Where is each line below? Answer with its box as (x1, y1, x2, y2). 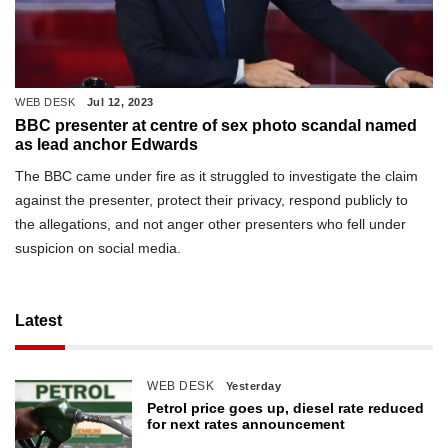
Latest (15, 312, 62, 330)
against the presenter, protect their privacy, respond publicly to (15, 192, 408, 209)
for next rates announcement (147, 416, 346, 433)
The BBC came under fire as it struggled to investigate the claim (15, 168, 418, 185)
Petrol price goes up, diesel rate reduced (147, 400, 425, 417)
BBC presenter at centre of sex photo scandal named (15, 117, 417, 135)
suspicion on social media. (15, 240, 181, 257)
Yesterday (225, 380, 282, 393)
